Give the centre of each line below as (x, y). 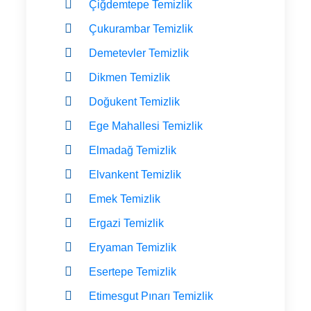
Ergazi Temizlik (126, 223)
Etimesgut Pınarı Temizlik (151, 296)
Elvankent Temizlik (135, 174)
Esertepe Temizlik (133, 271)
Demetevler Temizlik (139, 53)
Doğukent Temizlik (134, 101)
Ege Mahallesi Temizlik (146, 126)
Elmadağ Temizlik (133, 150)
